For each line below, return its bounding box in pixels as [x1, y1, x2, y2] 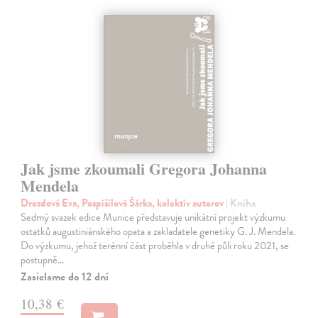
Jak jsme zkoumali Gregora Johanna [21, 157, 268, 181]
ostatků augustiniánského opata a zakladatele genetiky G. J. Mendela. [21, 224, 296, 240]
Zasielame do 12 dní [21, 268, 109, 286]
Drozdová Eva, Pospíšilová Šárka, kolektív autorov [21, 195, 226, 212]
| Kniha [226, 195, 256, 212]
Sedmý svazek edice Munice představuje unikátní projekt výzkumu [21, 209, 286, 226]
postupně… [21, 252, 65, 268]
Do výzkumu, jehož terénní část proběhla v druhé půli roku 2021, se [21, 238, 290, 254]
